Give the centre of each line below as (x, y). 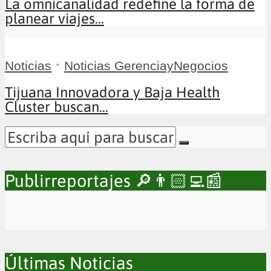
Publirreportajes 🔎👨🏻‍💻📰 (114, 181)
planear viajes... (54, 19)
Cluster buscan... (57, 107)
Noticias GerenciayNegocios (146, 66)
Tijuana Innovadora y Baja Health (113, 93)
